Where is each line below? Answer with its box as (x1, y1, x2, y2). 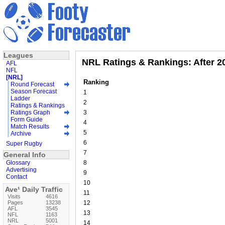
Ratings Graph (11, 108, 50, 116)
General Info (4, 150, 46, 159)
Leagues (4, 51, 33, 59)
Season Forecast (11, 87, 57, 95)
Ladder (11, 94, 30, 102)
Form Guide (11, 116, 43, 123)
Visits (8, 193, 21, 199)
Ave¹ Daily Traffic (5, 185, 63, 193)
